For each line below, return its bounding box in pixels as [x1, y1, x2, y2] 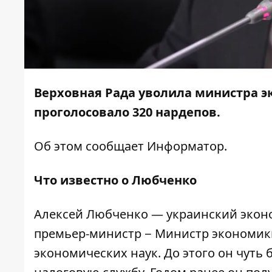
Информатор [147, 138, 224, 155]
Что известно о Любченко [34, 172, 197, 189]
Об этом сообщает [34, 138, 147, 155]
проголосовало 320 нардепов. [34, 104, 220, 121]
